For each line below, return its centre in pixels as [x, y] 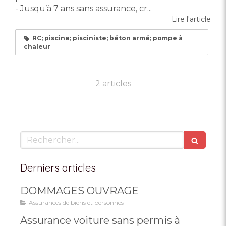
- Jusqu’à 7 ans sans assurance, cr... [83, 9]
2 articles [113, 84]
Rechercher [45, 136]
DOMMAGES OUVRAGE [79, 191]
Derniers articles [58, 168]
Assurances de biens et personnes [76, 203]
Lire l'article [191, 19]
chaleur [37, 47]
